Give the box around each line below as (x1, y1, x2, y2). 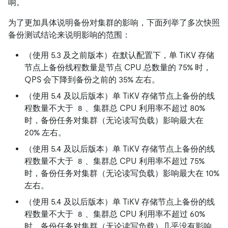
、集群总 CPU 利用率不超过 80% (84, 103, 207, 113)
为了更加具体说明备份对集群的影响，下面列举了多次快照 (8, 17, 220, 27)
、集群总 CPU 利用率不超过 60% (84, 209, 207, 219)
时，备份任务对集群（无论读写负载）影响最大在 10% (24, 168, 219, 178)
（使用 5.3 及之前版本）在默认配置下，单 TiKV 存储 (24, 50, 214, 60)
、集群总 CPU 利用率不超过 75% (84, 156, 207, 166)
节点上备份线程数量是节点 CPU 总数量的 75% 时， (24, 62, 211, 72)
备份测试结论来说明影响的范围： (8, 30, 130, 40)
